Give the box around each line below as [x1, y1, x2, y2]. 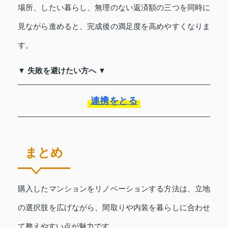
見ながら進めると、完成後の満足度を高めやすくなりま [18, 21, 210, 31]
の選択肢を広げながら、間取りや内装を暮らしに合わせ [18, 203, 210, 212]
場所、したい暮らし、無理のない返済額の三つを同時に [18, 3, 210, 12]
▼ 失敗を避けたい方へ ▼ [18, 66, 106, 75]
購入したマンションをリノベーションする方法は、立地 [18, 184, 210, 193]
